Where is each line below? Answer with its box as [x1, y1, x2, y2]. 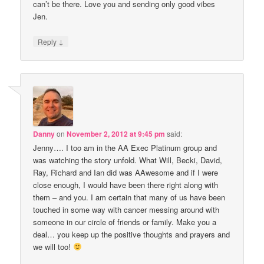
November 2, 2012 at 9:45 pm [67, 128, 166, 139]
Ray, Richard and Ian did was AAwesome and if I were [33, 166, 219, 178]
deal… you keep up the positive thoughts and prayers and [33, 228, 230, 240]
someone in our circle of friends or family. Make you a [33, 216, 217, 227]
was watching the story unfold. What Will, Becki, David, [33, 154, 223, 166]
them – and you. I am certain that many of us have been [33, 191, 226, 203]
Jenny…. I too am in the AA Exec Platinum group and [33, 141, 217, 153]
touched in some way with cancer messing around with [33, 203, 220, 215]
